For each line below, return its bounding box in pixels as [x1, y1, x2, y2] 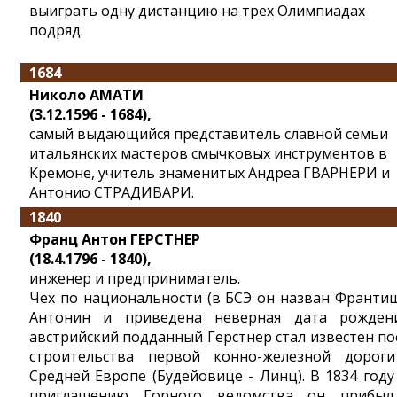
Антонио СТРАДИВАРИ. [29, 183, 194, 202]
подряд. [29, 20, 83, 40]
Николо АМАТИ [29, 85, 144, 105]
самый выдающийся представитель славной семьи [29, 124, 388, 144]
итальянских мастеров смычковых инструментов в [29, 144, 387, 163]
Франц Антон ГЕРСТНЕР [29, 230, 200, 249]
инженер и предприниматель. [29, 269, 240, 288]
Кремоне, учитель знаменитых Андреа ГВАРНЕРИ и [29, 163, 390, 183]
